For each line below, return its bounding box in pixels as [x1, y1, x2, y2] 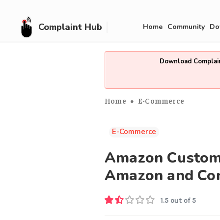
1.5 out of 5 [161, 196, 196, 205]
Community [167, 22, 205, 31]
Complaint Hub [38, 21, 102, 33]
